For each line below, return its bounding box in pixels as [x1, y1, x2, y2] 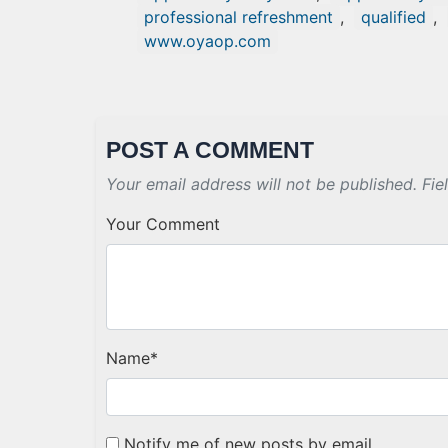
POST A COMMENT [106, 137, 314, 163]
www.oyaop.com [144, 31, 271, 51]
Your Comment [106, 214, 220, 234]
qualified [361, 7, 426, 27]
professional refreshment [144, 7, 333, 27]
